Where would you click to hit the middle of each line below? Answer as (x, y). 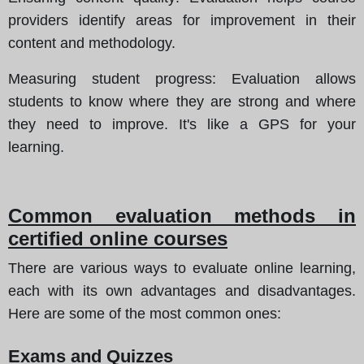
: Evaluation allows (284, 78)
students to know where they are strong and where (182, 101)
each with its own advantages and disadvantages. (182, 290)
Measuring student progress (110, 78)
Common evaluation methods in (182, 215)
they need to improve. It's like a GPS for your (182, 124)
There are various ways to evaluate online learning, (182, 268)
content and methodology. (92, 43)
